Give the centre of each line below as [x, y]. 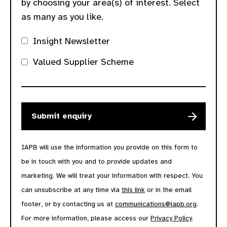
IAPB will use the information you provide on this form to [109, 147]
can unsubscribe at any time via [71, 190]
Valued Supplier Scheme [83, 62]
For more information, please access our [86, 218]
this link [133, 190]
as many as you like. [62, 17]
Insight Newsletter [71, 41]
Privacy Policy [171, 218]
